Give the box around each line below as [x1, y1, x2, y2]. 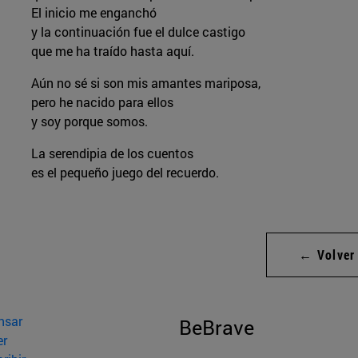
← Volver [299, 245, 356, 263]
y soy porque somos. [30, 112, 148, 129]
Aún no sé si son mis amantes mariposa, [30, 74, 264, 91]
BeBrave [179, 313, 254, 340]
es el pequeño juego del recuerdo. [30, 163, 219, 181]
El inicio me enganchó [30, 3, 157, 21]
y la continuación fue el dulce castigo [30, 22, 249, 40]
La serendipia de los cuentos [30, 144, 197, 161]
